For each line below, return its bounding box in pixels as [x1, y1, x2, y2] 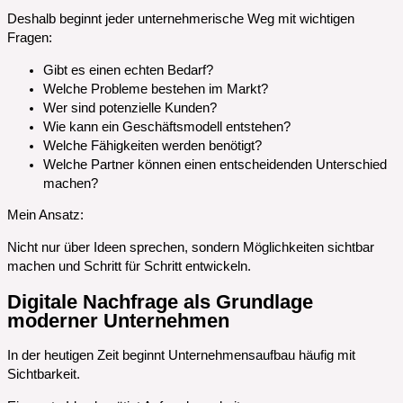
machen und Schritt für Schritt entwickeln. [7, 258, 251, 273]
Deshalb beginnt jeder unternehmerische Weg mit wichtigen [7, 12, 354, 27]
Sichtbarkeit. [7, 367, 80, 382]
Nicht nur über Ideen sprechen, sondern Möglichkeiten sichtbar [7, 239, 374, 255]
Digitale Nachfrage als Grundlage [7, 291, 313, 314]
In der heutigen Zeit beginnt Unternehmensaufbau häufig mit [7, 348, 355, 363]
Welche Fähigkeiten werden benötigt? [43, 138, 262, 153]
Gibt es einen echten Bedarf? [43, 62, 213, 77]
